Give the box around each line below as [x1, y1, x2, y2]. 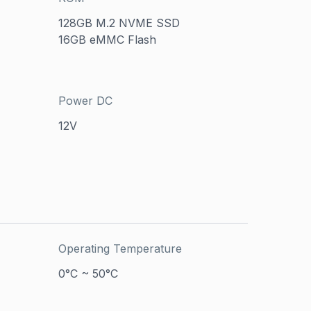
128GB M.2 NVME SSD [58, 15, 180, 30]
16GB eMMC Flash [58, 32, 157, 47]
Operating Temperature [58, 241, 183, 255]
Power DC [58, 93, 113, 108]
